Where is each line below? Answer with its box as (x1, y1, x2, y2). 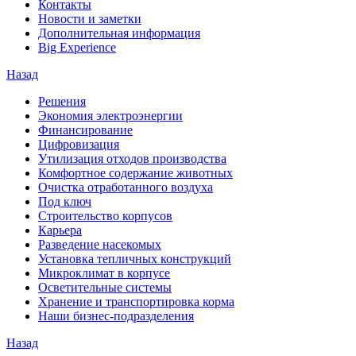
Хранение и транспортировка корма (38, 295, 234, 309)
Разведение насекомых (38, 238, 161, 252)
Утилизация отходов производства (38, 152, 226, 166)
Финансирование (38, 123, 133, 137)
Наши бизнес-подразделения (38, 309, 194, 323)
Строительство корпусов (38, 209, 172, 223)
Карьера (38, 223, 82, 238)
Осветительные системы (38, 281, 172, 295)
